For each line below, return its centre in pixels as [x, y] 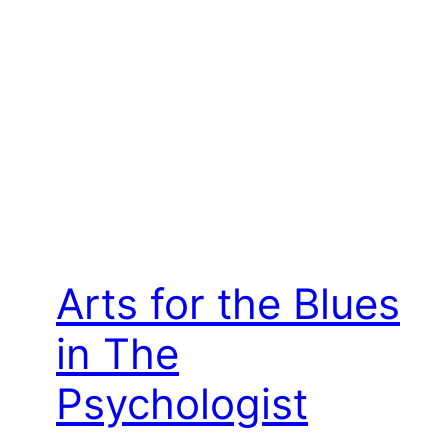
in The [117, 354]
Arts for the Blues [228, 304]
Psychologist [182, 404]
